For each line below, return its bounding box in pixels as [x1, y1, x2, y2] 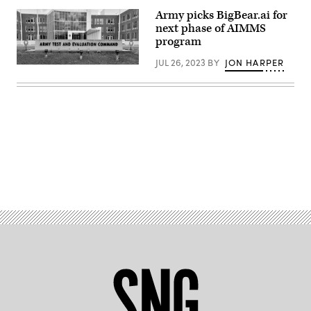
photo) [16, 72, 44, 85]
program [155, 34, 201, 50]
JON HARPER [224, 56, 285, 69]
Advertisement [154, 162, 218, 177]
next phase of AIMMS [155, 21, 266, 37]
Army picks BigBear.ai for [155, 8, 287, 24]
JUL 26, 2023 [155, 56, 208, 69]
